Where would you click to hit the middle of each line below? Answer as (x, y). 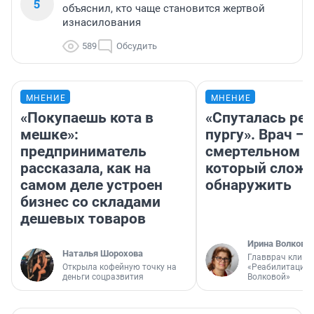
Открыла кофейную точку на (120, 267)
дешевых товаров (83, 219)
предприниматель (83, 152)
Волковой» (269, 277)
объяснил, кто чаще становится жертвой (164, 9)
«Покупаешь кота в (87, 118)
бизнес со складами (90, 202)
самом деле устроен (91, 185)
